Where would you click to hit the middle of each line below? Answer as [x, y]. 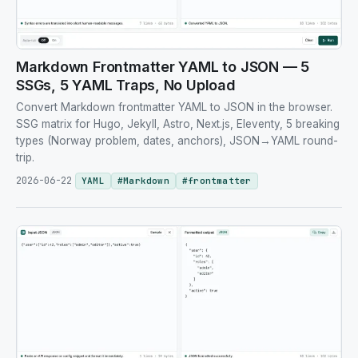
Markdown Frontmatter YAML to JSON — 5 [163, 66]
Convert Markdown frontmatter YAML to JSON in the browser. [174, 107]
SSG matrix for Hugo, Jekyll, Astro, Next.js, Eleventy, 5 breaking [178, 123]
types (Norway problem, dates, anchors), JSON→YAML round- [177, 140]
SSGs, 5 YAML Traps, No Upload [126, 85]
